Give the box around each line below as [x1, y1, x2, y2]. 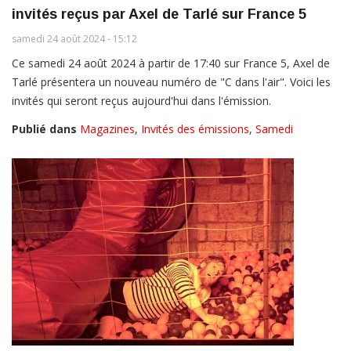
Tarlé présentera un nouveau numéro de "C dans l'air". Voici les [12, 74, 331, 90]
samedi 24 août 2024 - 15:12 [12, 32, 137, 46]
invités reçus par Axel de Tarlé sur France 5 [12, 6, 306, 23]
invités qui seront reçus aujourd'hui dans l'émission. [12, 93, 271, 109]
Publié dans [12, 121, 77, 137]
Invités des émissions [141, 121, 249, 137]
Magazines [80, 121, 135, 137]
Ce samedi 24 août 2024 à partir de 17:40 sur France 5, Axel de [12, 56, 330, 71]
